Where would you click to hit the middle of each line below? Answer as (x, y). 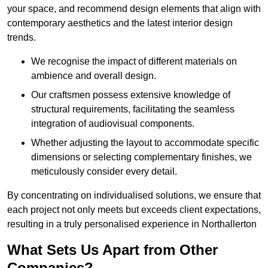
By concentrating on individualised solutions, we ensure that (134, 196)
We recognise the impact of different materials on (134, 62)
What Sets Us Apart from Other (112, 250)
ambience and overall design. (94, 76)
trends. (22, 38)
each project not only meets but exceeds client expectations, (134, 210)
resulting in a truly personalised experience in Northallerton (132, 224)
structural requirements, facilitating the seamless (133, 109)
